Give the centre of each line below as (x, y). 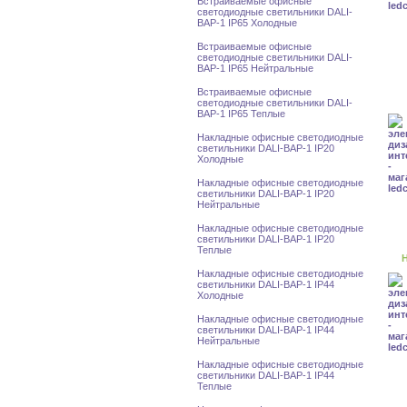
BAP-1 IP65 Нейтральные (255, 68)
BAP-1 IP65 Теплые (241, 114)
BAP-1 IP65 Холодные (247, 23)
